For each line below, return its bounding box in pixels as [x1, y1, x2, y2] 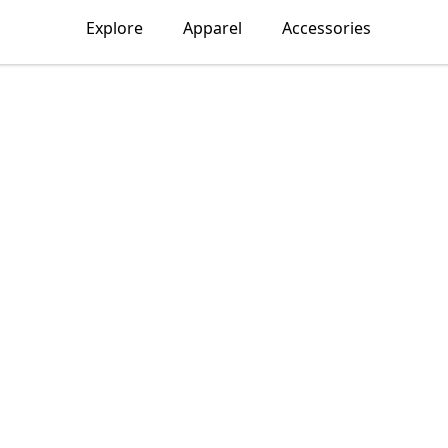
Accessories [281, 17, 371, 39]
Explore [85, 17, 143, 39]
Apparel [182, 17, 242, 39]
